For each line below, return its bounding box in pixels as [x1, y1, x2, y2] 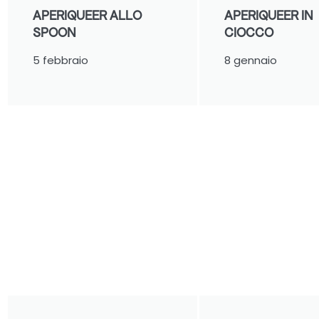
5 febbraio [33, 52, 89, 68]
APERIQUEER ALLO [33, 6, 142, 23]
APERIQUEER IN [224, 6, 314, 23]
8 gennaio [224, 52, 278, 68]
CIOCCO [224, 23, 274, 41]
